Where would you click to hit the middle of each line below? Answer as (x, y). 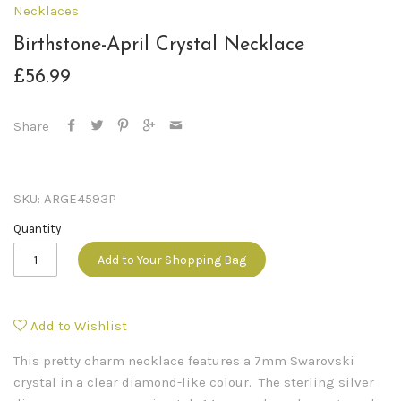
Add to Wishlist (79, 325)
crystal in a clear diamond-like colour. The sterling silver (194, 383)
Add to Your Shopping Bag (171, 260)
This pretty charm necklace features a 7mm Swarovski (184, 361)
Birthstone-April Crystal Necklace (159, 45)
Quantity (37, 229)
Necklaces (46, 10)
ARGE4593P (80, 199)
